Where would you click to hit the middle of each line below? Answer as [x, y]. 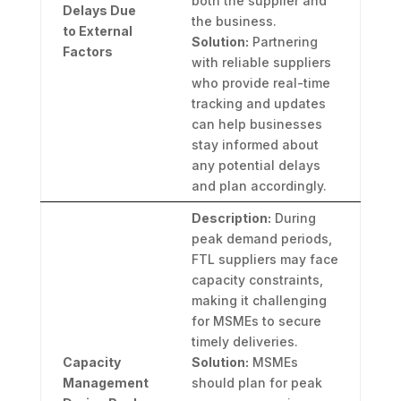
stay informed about [255, 145]
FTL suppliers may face [264, 260]
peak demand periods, [261, 239]
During [293, 218]
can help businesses [256, 124]
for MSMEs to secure [256, 321]
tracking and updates [258, 104]
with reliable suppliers [261, 63]
